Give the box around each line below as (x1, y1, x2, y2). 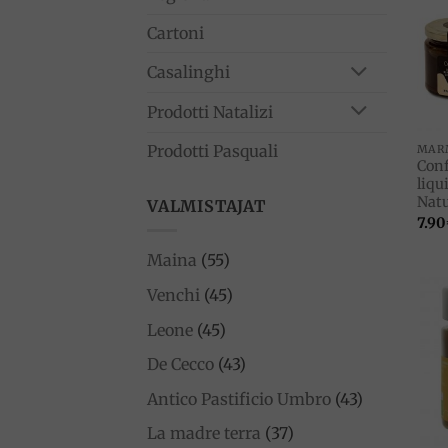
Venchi (147, 284, 200, 305)
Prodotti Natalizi (147, 101, 273, 122)
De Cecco (147, 354, 214, 375)
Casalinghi (147, 62, 230, 83)
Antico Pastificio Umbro (147, 388, 331, 409)
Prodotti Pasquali (147, 140, 278, 161)
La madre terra (147, 423, 261, 444)
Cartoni (147, 23, 204, 44)
